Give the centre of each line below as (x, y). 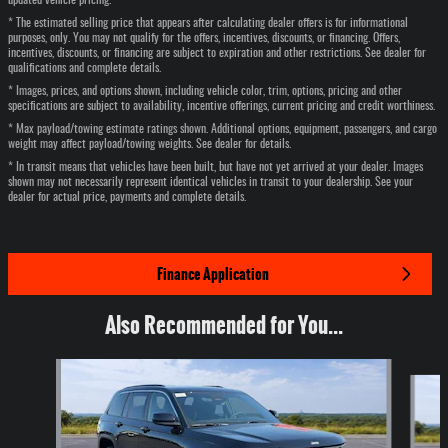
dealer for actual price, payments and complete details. (127, 197)
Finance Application (212, 273)
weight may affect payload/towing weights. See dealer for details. (149, 144)
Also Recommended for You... (224, 325)
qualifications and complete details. (84, 68)
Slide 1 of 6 (36, 367)
